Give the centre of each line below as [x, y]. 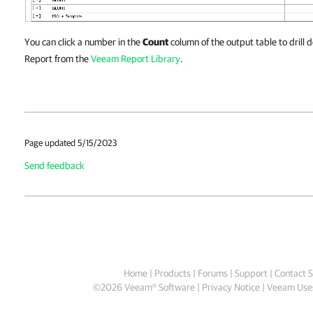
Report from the [58, 59]
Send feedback [54, 166]
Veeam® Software [159, 287]
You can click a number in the [83, 42]
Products [172, 274]
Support [251, 274]
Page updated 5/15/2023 [71, 143]
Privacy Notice [231, 287]
